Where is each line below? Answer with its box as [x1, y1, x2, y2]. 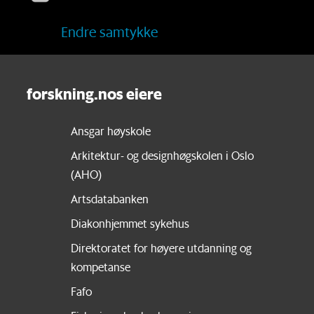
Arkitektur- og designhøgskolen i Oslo [70, 148, 254, 163]
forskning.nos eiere [26, 83, 162, 103]
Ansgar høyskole [70, 123, 151, 139]
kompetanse [70, 259, 130, 275]
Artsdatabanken [70, 191, 149, 207]
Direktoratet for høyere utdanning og [70, 240, 252, 256]
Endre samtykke [61, 22, 158, 41]
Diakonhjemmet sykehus [70, 216, 189, 231]
